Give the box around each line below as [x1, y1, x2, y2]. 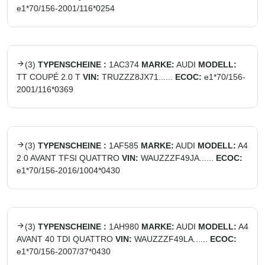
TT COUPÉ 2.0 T [17, 72, 80, 82]
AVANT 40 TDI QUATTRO [17, 234, 113, 244]
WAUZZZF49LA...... [134, 234, 208, 244]
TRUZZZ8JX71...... [102, 72, 173, 82]
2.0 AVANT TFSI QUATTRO [17, 153, 119, 163]
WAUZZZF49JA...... [141, 153, 214, 163]
